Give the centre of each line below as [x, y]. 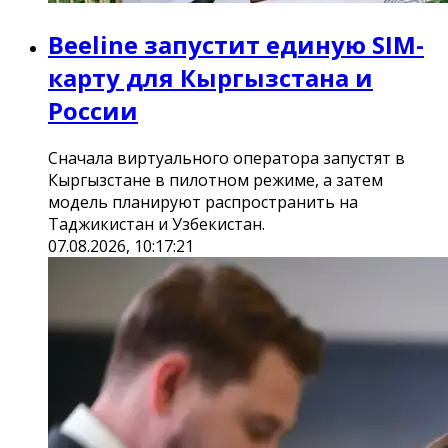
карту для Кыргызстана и [210, 78]
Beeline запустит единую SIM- [236, 45]
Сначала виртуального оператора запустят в [226, 158]
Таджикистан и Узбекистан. [156, 224]
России [93, 111]
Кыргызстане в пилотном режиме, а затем [215, 180]
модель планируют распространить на [203, 202]
